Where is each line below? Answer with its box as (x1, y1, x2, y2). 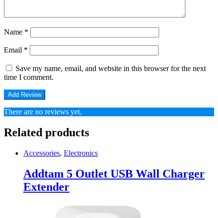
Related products (4, 126, 89, 139)
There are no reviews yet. (4, 107, 82, 116)
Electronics (64, 148, 98, 157)
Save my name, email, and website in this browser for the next (16, 64, 206, 73)
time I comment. (4, 73, 54, 81)
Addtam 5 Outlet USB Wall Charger (23, 167, 205, 180)
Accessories (23, 148, 60, 157)
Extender (23, 180, 70, 193)
